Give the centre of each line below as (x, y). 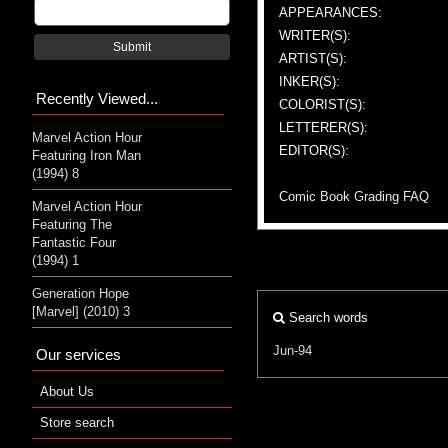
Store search (77, 422)
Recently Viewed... (97, 98)
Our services (78, 354)
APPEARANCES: (330, 12)
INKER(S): (309, 81)
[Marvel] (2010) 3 (81, 311)
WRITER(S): (315, 35)
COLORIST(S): (322, 104)
